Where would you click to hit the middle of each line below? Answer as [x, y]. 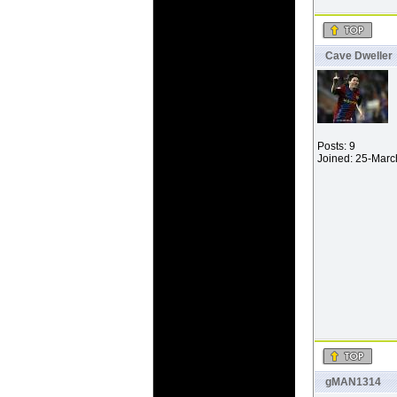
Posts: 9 [336, 147]
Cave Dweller [359, 56]
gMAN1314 [353, 382]
